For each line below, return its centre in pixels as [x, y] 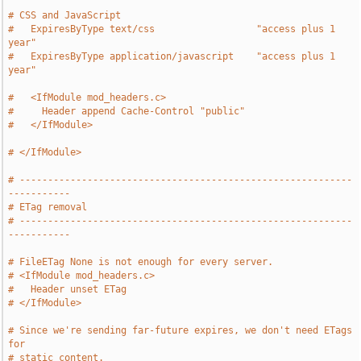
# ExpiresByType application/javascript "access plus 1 [172, 56]
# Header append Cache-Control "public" [127, 111]
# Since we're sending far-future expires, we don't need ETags [180, 330]
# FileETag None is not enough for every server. [141, 262]
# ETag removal [48, 207]
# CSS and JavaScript [65, 15]
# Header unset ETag [68, 289]
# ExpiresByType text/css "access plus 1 [172, 29]
